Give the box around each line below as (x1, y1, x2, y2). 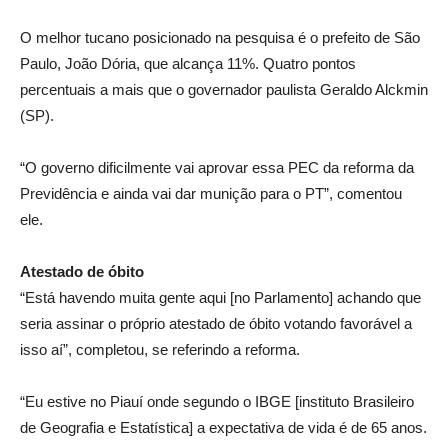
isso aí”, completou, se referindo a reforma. (20, 340, 300, 358)
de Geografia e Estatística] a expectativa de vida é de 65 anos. (20, 418, 427, 436)
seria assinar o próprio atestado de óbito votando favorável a (20, 314, 412, 332)
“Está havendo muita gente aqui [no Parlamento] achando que (20, 288, 421, 306)
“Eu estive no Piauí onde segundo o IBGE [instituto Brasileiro (20, 392, 414, 410)
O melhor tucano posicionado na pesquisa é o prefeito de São (20, 28, 420, 46)
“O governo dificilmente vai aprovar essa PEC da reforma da (20, 158, 414, 176)
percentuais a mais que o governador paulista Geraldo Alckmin (20, 80, 428, 98)
